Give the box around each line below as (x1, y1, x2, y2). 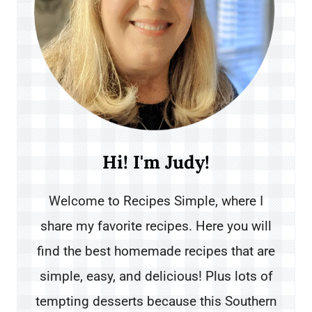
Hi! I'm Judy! (102, 150, 210, 174)
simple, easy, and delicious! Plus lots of (39, 268, 273, 285)
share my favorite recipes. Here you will (40, 218, 272, 235)
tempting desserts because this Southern (35, 293, 277, 310)
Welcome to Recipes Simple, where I (49, 193, 263, 210)
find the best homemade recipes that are (37, 243, 275, 260)
